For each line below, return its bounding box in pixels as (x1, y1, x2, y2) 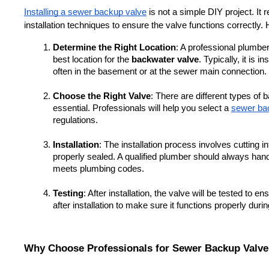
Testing (53, 188, 83, 198)
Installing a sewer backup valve (24, 7, 147, 17)
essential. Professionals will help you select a (53, 103, 231, 113)
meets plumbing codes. (53, 163, 144, 174)
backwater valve (131, 54, 199, 64)
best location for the (53, 54, 131, 64)
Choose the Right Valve (53, 91, 151, 101)
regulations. (53, 115, 98, 125)
